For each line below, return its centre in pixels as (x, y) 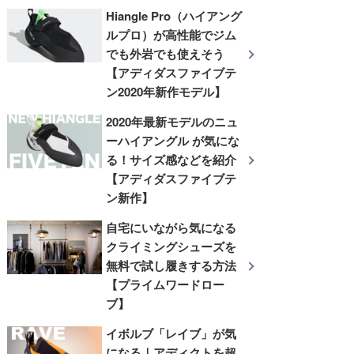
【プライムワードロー (166, 284)
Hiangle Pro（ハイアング (174, 15)
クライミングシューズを (171, 246)
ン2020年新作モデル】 (166, 91)
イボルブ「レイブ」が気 (171, 333)
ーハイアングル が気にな (173, 140)
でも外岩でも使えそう (166, 53)
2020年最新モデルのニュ (172, 121)
